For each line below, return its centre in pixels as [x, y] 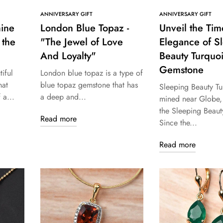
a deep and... [63, 97]
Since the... [178, 123]
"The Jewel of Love [82, 42]
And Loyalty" [68, 56]
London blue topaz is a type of [92, 73]
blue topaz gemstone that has [89, 85]
